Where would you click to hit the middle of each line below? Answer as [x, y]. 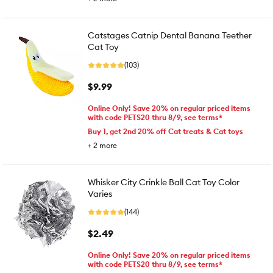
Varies [100, 194]
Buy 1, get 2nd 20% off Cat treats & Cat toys [165, 131]
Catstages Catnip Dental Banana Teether [170, 35]
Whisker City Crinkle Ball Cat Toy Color [164, 182]
